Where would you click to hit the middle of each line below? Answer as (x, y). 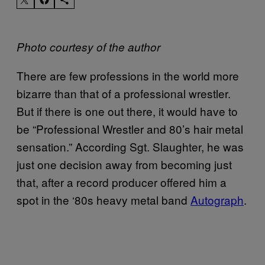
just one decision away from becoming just (124, 164)
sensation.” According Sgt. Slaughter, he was (130, 146)
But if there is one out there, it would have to (127, 111)
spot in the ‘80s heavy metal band (104, 199)
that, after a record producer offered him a (122, 182)
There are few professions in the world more (128, 75)
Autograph (217, 199)
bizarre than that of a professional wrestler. (124, 93)
